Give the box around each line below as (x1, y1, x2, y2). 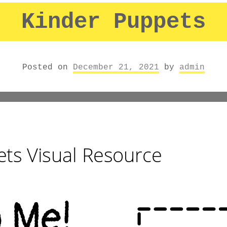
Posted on (22, 62, 73, 72)
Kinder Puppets (21, 9, 206, 35)
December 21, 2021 (73, 62, 159, 72)
